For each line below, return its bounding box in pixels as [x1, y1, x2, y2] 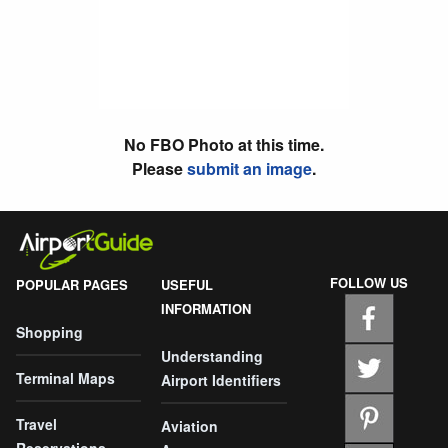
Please [132, 156, 187, 180]
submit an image [187, 156, 312, 180]
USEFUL [161, 274, 214, 294]
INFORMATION [161, 298, 252, 318]
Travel [16, 413, 57, 434]
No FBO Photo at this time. [124, 132, 324, 156]
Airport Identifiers [161, 369, 282, 390]
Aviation [161, 415, 219, 436]
